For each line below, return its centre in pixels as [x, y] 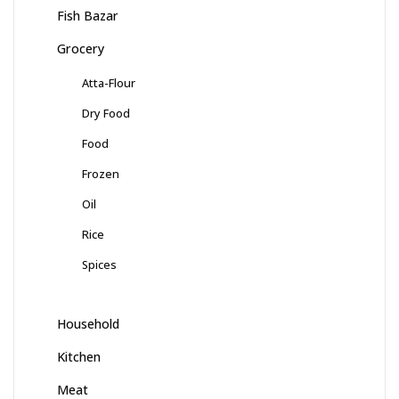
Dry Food [106, 114]
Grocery [81, 49]
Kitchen [79, 357]
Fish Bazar [88, 16]
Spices [99, 265]
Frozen [101, 174]
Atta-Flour [109, 83]
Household [88, 324]
